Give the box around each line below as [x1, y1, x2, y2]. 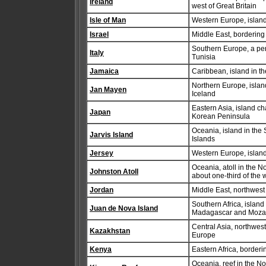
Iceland [192, 90, 216, 98]
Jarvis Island [90, 131, 133, 139]
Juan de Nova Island [90, 204, 158, 213]
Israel [90, 30, 109, 39]
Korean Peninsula [192, 112, 250, 121]
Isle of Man [90, 16, 126, 24]
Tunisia [192, 53, 216, 61]
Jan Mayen [90, 85, 126, 94]
